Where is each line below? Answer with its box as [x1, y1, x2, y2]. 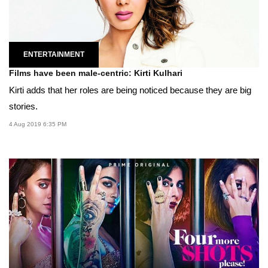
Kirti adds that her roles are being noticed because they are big [9, 84, 251, 95]
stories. [9, 100, 38, 111]
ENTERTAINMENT [23, 50, 84, 59]
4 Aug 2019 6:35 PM [9, 120, 66, 127]
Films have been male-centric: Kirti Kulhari [9, 68, 182, 78]
